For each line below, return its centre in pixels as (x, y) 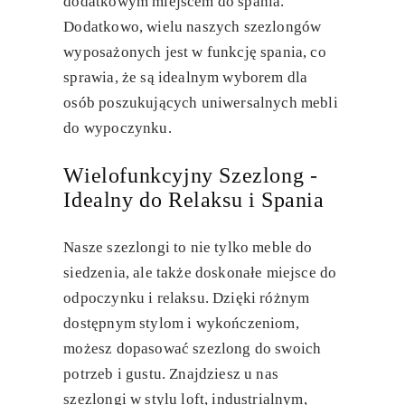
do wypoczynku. (118, 128)
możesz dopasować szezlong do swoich (193, 349)
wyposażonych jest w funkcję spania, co (195, 52)
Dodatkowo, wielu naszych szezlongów (193, 27)
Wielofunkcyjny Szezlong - (191, 176)
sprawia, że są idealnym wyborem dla (186, 78)
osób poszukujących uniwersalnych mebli (201, 103)
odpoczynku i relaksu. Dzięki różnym (187, 298)
